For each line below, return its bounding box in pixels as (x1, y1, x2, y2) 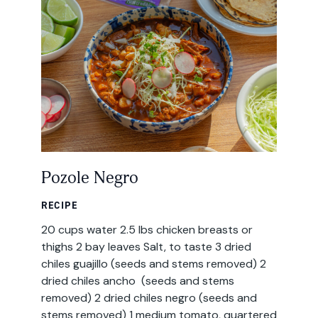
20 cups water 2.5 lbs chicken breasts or (40, 222, 253, 238)
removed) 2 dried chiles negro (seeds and (40, 290, 257, 306)
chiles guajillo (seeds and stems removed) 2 (40, 256, 266, 272)
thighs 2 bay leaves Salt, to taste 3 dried (40, 239, 251, 255)
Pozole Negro (40, 167, 138, 189)
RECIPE (40, 198, 77, 212)
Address (38, 30, 78, 43)
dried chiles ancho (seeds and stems (40, 273, 234, 289)
